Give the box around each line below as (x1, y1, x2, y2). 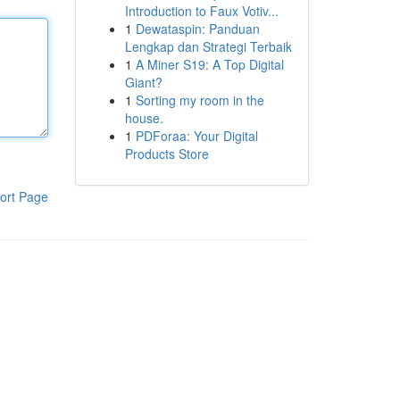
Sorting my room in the (135, 91, 264, 109)
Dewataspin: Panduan (135, 20, 260, 37)
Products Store (124, 145, 209, 162)
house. (124, 109, 163, 127)
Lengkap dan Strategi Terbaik (124, 37, 292, 55)
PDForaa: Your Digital (135, 127, 258, 145)
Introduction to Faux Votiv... (124, 2, 279, 20)
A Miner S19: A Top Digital (135, 55, 284, 73)
